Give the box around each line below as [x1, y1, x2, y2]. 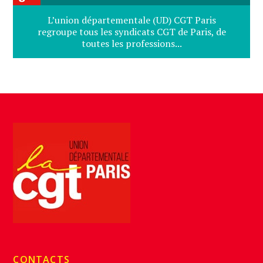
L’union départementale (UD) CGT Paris [47, 14, 216, 27]
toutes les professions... [81, 37, 182, 50]
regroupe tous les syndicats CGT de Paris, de [37, 25, 226, 39]
